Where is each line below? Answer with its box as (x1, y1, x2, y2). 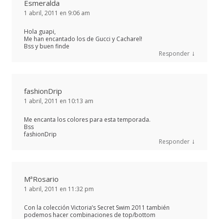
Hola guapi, (24, 27, 56, 36)
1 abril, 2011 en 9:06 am (24, 8, 90, 17)
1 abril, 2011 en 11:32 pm (24, 184, 94, 193)
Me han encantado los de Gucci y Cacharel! (24, 34, 142, 43)
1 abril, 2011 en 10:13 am (24, 96, 93, 105)
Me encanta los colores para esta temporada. (24, 115, 151, 124)
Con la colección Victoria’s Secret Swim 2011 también (24, 203, 170, 212)
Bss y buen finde (24, 42, 69, 50)
